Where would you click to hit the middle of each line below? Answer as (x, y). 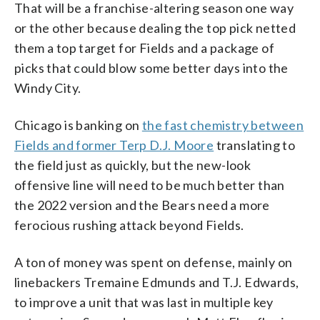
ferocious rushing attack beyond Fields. (129, 225)
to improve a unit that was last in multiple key (144, 302)
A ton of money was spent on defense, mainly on (154, 262)
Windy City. (48, 88)
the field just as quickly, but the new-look (133, 165)
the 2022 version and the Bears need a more (142, 205)
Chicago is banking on (78, 125)
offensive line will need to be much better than (150, 185)
